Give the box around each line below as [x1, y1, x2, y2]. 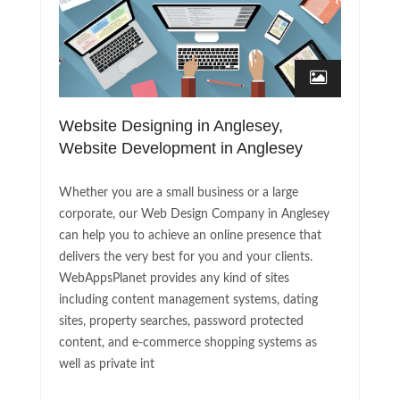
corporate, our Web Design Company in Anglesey [59, 208, 329, 221]
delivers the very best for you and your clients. [59, 251, 312, 264]
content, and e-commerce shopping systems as [59, 337, 317, 350]
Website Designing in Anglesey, [59, 117, 283, 136]
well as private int [59, 358, 154, 371]
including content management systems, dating [59, 294, 318, 307]
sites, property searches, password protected [59, 315, 304, 329]
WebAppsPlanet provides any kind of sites [59, 272, 289, 286]
